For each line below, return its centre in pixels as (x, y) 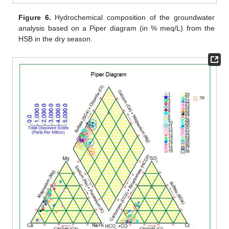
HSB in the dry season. (56, 39)
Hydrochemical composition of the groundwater (133, 18)
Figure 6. (35, 18)
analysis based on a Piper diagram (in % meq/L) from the (117, 28)
